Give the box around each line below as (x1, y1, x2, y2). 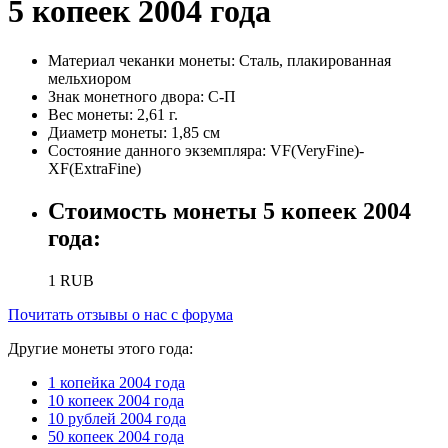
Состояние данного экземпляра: (48, 141, 270, 159)
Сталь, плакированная (239, 51, 391, 69)
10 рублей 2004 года (48, 409, 186, 427)
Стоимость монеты (48, 197, 263, 224)
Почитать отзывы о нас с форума (8, 305, 233, 323)
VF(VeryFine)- (270, 141, 364, 159)
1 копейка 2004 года (48, 373, 185, 391)
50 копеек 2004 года (48, 427, 184, 445)
